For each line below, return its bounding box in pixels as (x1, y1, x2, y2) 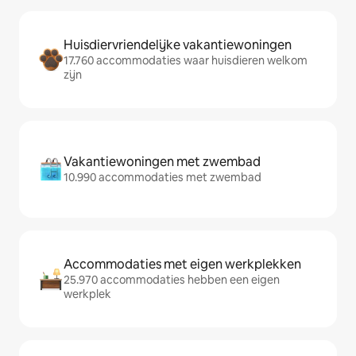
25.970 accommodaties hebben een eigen (64, 273, 280, 287)
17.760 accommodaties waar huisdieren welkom (64, 53, 308, 68)
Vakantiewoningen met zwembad (64, 153, 261, 170)
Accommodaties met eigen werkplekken (64, 256, 301, 273)
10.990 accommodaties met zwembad (64, 170, 261, 184)
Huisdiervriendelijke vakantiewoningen (64, 37, 292, 53)
